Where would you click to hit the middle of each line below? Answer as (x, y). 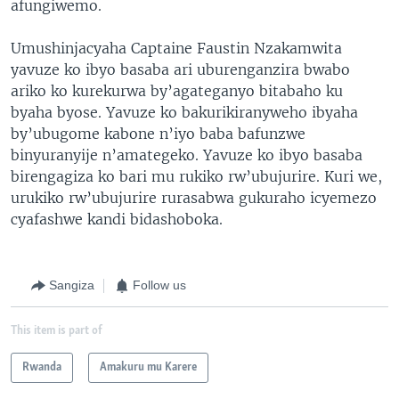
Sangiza (72, 285)
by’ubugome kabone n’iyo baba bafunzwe (158, 133)
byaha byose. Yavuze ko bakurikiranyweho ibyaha (184, 112)
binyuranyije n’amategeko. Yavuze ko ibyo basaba (187, 155)
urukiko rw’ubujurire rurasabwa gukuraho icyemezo (194, 197)
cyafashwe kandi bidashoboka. (117, 219)
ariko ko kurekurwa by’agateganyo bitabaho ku (177, 90)
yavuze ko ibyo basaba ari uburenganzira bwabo (180, 69)
